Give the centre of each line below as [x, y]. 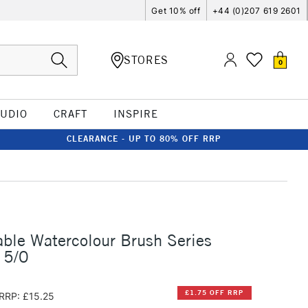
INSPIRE [135, 114]
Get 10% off [176, 10]
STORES [146, 59]
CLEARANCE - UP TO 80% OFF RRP [144, 139]
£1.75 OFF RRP [214, 293]
